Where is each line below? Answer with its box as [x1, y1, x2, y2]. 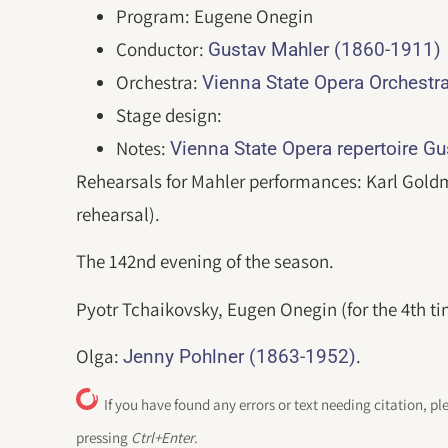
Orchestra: [116, 70, 203, 94]
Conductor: [116, 37, 209, 61]
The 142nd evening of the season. [76, 249, 335, 274]
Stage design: [116, 103, 227, 127]
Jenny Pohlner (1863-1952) [123, 345, 357, 369]
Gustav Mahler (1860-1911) [208, 38, 442, 61]
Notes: [116, 136, 171, 160]
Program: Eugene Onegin [116, 4, 314, 28]
